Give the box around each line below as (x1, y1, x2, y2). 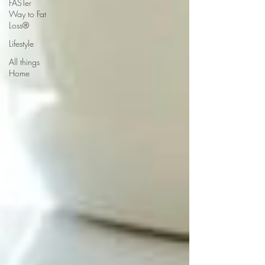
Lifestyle (9, 38, 34, 49)
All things (9, 56, 40, 67)
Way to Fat (9, 8, 46, 20)
